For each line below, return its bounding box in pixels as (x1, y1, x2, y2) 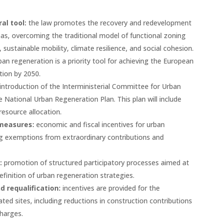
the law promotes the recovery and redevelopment (28, 18, 192, 27)
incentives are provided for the (62, 183, 160, 193)
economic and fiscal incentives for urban (36, 119, 165, 129)
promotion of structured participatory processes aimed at (3, 157, 189, 167)
